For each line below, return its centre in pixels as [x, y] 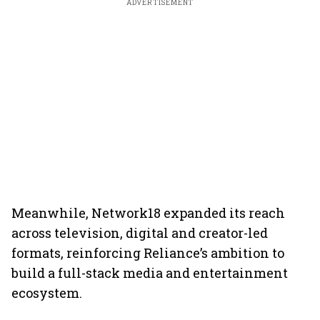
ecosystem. [47, 293]
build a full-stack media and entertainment [150, 273]
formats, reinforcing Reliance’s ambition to [148, 253]
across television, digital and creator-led [140, 233]
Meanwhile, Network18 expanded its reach [148, 213]
